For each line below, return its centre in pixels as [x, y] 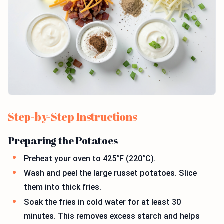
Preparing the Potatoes [63, 140]
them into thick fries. [63, 187]
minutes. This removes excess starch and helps [112, 216]
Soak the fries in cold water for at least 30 [102, 202]
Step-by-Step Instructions [73, 116]
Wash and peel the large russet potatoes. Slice [110, 173]
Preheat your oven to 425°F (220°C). [90, 158]
